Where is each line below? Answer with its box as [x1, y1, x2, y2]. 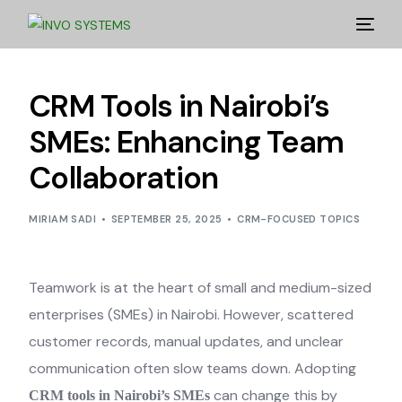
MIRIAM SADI [29, 213, 97, 225]
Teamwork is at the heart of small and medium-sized [29, 278, 372, 297]
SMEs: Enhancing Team [29, 122, 345, 162]
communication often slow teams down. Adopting [29, 359, 357, 378]
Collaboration [29, 158, 219, 198]
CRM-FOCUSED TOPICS [237, 213, 360, 225]
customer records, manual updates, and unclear [29, 332, 345, 351]
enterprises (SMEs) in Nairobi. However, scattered [29, 305, 354, 324]
